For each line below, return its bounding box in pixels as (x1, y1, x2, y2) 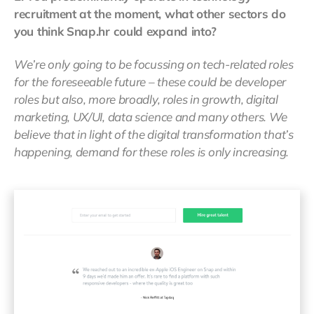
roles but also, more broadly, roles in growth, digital (14, 92, 278, 107)
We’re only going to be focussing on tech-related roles (14, 57, 294, 72)
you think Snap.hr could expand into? (14, 24, 217, 39)
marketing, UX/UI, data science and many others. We (14, 109, 288, 125)
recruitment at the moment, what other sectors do (14, 6, 286, 22)
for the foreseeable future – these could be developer (14, 74, 287, 90)
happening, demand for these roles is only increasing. (14, 144, 289, 160)
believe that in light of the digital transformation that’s (14, 127, 294, 142)
